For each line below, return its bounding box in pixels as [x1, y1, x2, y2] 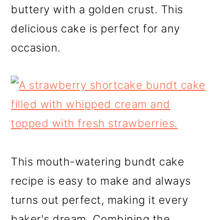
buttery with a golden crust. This [11, 3, 183, 16]
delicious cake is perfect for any [11, 22, 180, 35]
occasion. [11, 41, 61, 55]
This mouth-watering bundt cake [11, 155, 185, 168]
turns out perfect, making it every [11, 193, 189, 207]
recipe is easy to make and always [11, 174, 191, 188]
